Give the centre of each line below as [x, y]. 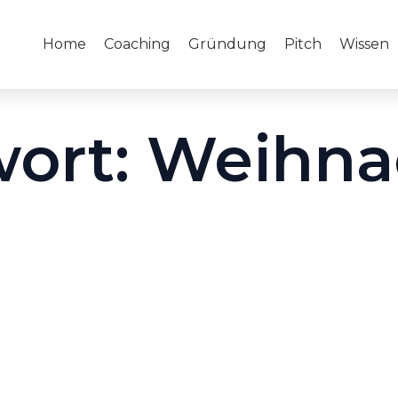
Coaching [137, 44]
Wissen [364, 44]
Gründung [227, 44]
